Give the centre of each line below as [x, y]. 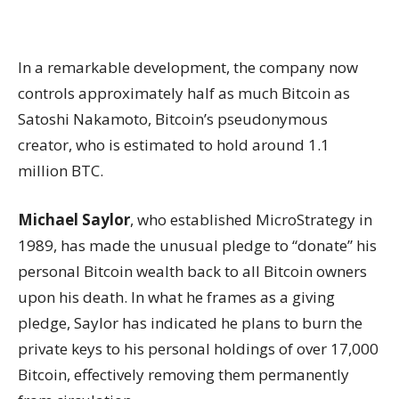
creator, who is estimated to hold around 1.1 [174, 145]
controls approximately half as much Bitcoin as [184, 93]
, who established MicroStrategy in [251, 220]
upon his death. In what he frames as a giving [176, 297]
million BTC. [61, 171]
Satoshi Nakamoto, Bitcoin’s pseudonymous [173, 119]
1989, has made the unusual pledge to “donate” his [197, 245]
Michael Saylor [74, 220]
